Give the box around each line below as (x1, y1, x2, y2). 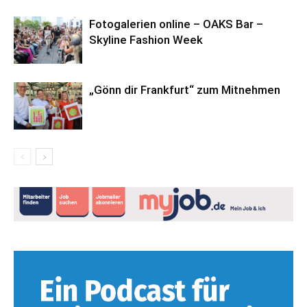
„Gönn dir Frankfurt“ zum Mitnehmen (89, 83, 280, 97)
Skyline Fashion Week (89, 33, 203, 47)
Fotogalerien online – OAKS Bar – (89, 17, 263, 32)
